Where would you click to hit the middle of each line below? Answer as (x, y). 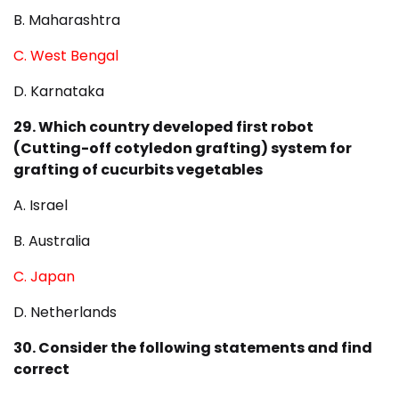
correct (41, 370)
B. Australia (52, 241)
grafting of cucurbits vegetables (138, 170)
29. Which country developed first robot (163, 127)
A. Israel (41, 206)
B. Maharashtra (67, 20)
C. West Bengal (66, 56)
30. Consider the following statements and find (193, 348)
